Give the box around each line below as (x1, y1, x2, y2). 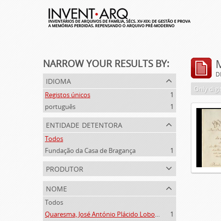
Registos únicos (45, 90, 90, 99)
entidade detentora (46, 117, 122, 131)
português (45, 102, 75, 111)
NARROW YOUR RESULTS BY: (43, 57, 169, 70)
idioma (46, 74, 71, 87)
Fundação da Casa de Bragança (45, 146, 136, 155)
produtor (46, 161, 83, 175)
